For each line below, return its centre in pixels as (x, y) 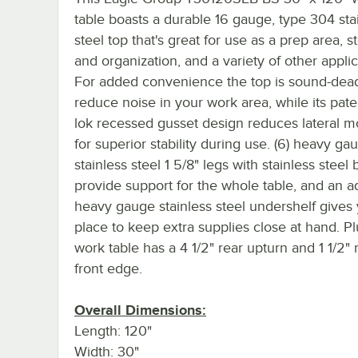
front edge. (108, 268)
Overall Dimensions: (140, 310)
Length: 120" (113, 330)
